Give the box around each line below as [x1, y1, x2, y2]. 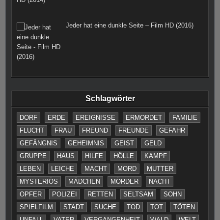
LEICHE [51, 165, 75, 172]
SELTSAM [123, 190, 154, 198]
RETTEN [87, 190, 113, 198]
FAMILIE [172, 113, 198, 121]
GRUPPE [20, 152, 47, 160]
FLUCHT [20, 126, 45, 134]
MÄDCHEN [68, 177, 101, 185]
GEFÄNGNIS [20, 139, 58, 147]
